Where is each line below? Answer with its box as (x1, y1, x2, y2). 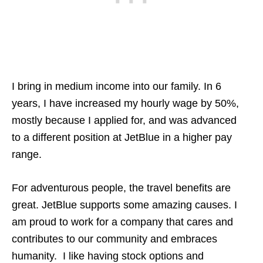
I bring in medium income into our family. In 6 (12, 80, 221, 92)
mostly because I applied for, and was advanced (12, 114, 237, 126)
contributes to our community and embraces (12, 232, 217, 245)
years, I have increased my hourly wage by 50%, (12, 97, 239, 109)
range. (12, 148, 42, 160)
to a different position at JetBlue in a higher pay (12, 131, 232, 143)
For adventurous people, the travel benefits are (12, 181, 231, 194)
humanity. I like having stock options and (12, 249, 204, 262)
